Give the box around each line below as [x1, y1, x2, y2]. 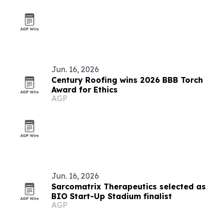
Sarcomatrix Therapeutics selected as [51, 182, 206, 191]
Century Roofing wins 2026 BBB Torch [51, 75, 203, 85]
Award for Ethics [51, 85, 118, 94]
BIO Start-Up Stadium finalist [51, 191, 172, 201]
